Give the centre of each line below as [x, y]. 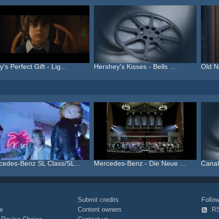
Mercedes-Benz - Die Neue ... [140, 163]
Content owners [100, 209]
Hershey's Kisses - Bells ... [135, 66]
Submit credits [99, 200]
